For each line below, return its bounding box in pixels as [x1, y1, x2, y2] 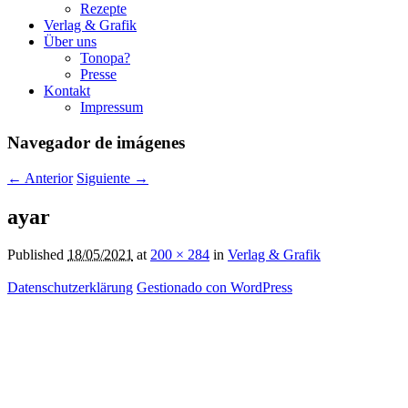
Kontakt [44, 83, 90, 99]
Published [7, 247, 67, 263]
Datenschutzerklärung [7, 280, 133, 296]
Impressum [80, 99, 143, 116]
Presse [80, 66, 117, 83]
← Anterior [7, 169, 73, 186]
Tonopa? [80, 50, 130, 66]
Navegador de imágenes [7, 132, 185, 152]
